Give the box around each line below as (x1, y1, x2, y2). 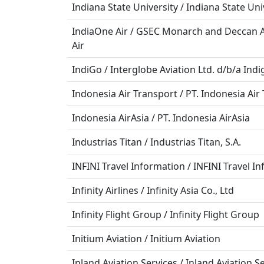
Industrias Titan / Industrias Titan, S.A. (72, 136, 241, 148)
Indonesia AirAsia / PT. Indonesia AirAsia (72, 111, 250, 124)
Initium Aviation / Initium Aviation (72, 232, 220, 245)
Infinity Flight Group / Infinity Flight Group (72, 208, 259, 221)
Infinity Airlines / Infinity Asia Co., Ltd (72, 184, 234, 197)
